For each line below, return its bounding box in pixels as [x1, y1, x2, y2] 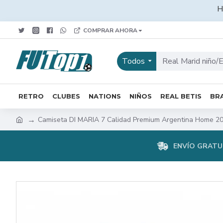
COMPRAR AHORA [83, 26, 137, 34]
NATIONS [89, 92, 121, 100]
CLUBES [52, 92, 80, 100]
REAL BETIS [160, 92, 202, 100]
